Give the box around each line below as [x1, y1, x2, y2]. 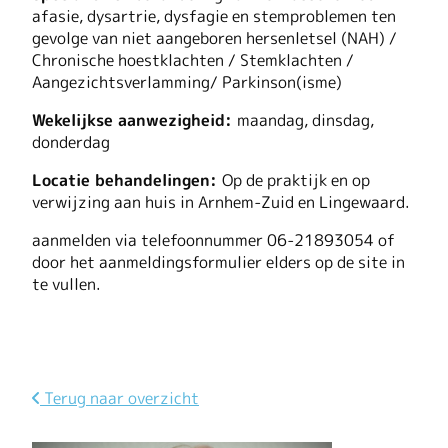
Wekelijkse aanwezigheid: [32, 108, 237, 131]
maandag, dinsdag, [237, 108, 374, 131]
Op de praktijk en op [222, 168, 370, 191]
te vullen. [32, 272, 101, 295]
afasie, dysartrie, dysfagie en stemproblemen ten [32, 4, 396, 27]
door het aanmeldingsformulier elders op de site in [32, 250, 405, 273]
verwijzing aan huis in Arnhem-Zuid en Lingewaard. [32, 190, 410, 213]
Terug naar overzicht [40, 386, 199, 409]
